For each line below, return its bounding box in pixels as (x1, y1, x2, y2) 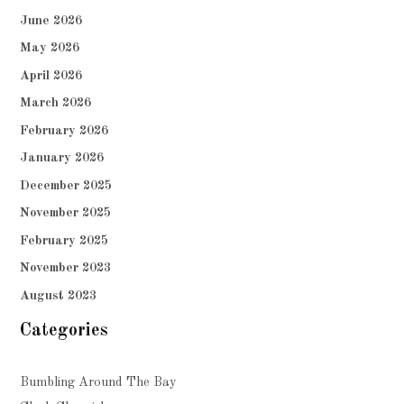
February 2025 (20, 234, 109, 247)
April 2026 (20, 69, 83, 82)
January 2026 (20, 151, 105, 165)
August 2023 (20, 289, 97, 302)
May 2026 (20, 41, 80, 55)
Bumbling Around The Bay (20, 376, 178, 390)
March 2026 (20, 96, 92, 110)
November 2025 (20, 207, 112, 220)
